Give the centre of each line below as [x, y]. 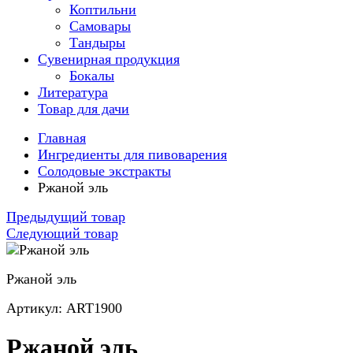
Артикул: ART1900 [64, 308]
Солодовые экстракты [104, 171]
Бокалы [92, 76]
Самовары [100, 26]
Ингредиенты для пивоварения [132, 154]
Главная [62, 138]
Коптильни [103, 9]
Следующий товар [62, 233]
